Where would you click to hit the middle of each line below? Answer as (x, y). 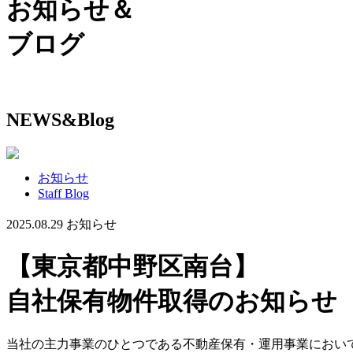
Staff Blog (63, 193)
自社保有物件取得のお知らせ (172, 301)
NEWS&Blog (60, 119)
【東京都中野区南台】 (132, 267)
